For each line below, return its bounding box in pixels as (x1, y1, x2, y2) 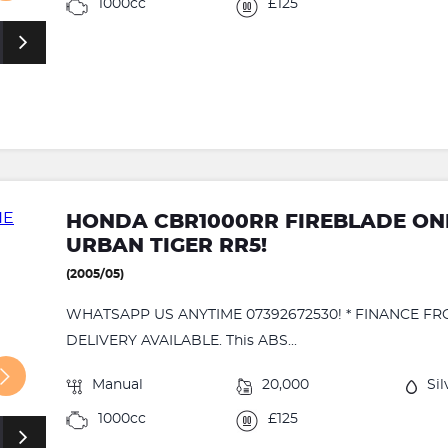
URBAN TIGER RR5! (66, 235, 268, 256)
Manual (92, 377, 144, 392)
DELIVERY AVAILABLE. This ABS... (66, 333, 298, 348)
